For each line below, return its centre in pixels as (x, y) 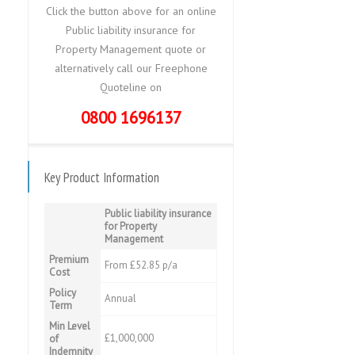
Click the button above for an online (131, 11)
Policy (63, 293)
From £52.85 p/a (141, 265)
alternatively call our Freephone (131, 68)
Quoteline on (131, 87)
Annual (120, 298)
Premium (69, 260)
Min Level (70, 326)
